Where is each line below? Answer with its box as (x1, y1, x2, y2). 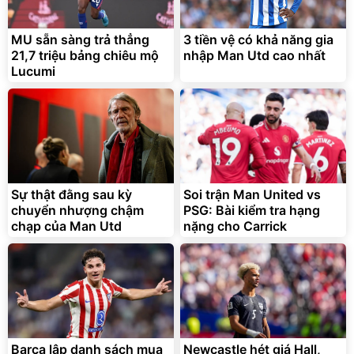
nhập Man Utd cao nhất (183, 47, 326, 63)
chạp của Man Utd (11, 217, 122, 234)
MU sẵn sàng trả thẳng (11, 31, 149, 47)
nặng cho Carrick (183, 217, 287, 234)
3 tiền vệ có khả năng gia (183, 31, 333, 47)
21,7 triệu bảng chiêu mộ (11, 47, 159, 63)
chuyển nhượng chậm (11, 201, 144, 218)
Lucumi (11, 62, 55, 79)
